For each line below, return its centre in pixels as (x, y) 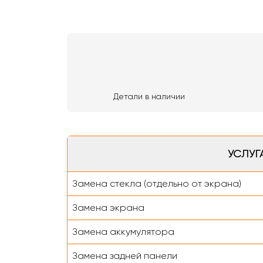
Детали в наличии (149, 96)
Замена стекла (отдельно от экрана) (157, 183)
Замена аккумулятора (123, 232)
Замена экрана (108, 208)
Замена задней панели (125, 256)
